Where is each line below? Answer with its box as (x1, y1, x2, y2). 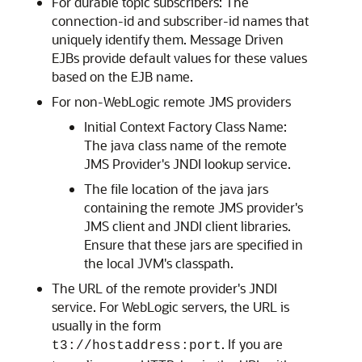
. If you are (221, 335, 283, 352)
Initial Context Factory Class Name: (84, 118, 287, 135)
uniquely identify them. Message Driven (52, 31, 284, 48)
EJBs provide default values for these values (52, 49, 307, 66)
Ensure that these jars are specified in (84, 236, 303, 253)
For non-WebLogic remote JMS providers (52, 93, 291, 110)
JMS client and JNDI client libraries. (84, 217, 291, 234)
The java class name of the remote (84, 137, 287, 154)
